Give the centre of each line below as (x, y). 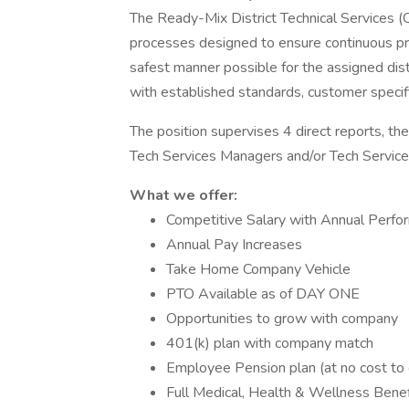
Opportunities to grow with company (282, 319)
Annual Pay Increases (234, 245)
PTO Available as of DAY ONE (263, 294)
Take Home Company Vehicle (258, 269)
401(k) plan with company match (270, 343)
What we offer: (184, 195)
